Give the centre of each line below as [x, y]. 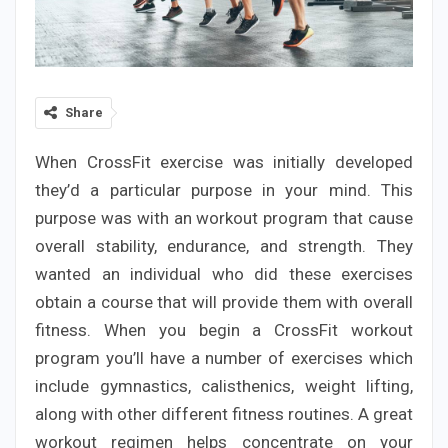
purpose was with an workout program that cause [224, 217]
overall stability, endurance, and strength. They [224, 245]
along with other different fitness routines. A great [224, 413]
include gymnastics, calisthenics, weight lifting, [224, 385]
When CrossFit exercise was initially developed [224, 161]
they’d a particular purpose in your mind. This [224, 189]
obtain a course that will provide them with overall [224, 301]
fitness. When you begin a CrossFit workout [224, 329]
